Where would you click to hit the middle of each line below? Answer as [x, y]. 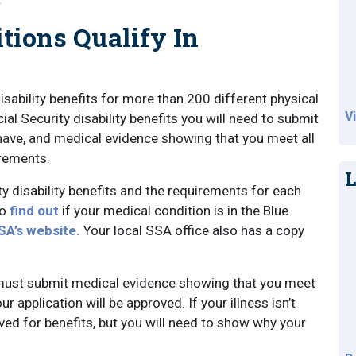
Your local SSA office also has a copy [192, 230]
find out [34, 211]
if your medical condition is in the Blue [174, 211]
